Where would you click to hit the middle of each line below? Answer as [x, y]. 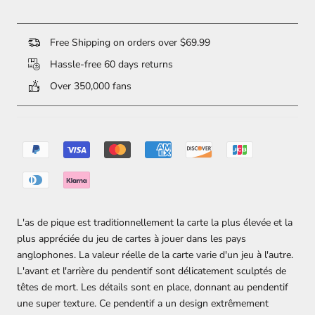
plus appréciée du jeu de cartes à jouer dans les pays [131, 238]
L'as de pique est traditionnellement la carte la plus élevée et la [155, 222]
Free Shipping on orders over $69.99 [129, 42]
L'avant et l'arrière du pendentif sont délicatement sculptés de [152, 271]
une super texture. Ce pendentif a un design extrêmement [143, 303]
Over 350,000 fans [89, 86]
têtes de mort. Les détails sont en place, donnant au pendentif [153, 287]
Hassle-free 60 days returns [110, 64]
